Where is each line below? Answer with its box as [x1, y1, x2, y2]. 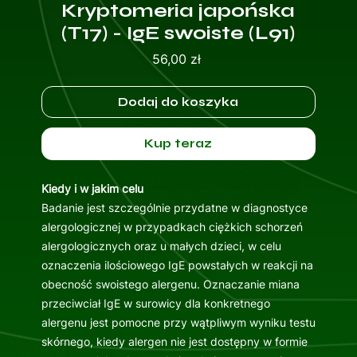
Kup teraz [144, 136, 213, 151]
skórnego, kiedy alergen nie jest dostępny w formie [41, 335, 308, 349]
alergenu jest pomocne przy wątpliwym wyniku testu [41, 316, 316, 330]
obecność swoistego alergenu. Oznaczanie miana [41, 277, 300, 292]
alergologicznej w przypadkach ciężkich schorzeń [41, 220, 303, 234]
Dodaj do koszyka [118, 95, 239, 110]
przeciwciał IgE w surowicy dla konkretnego [41, 296, 270, 311]
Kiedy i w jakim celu [41, 182, 143, 196]
